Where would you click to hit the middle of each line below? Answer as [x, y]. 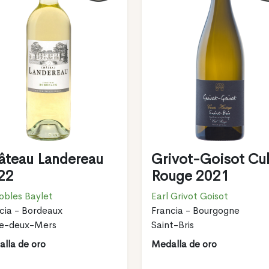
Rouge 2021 [190, 176]
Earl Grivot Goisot [189, 196]
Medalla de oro [184, 244]
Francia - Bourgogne [195, 210]
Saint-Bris [172, 225]
